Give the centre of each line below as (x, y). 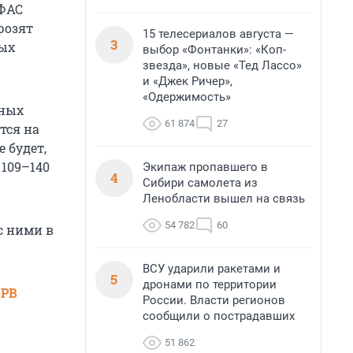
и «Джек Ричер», (188, 81)
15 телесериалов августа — (218, 34)
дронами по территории (210, 284)
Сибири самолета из (200, 183)
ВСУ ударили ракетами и (212, 269)
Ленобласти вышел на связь (224, 199)
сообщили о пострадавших (219, 316)
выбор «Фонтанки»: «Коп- (214, 50)
